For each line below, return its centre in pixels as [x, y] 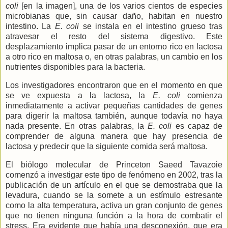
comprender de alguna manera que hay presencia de [114, 136]
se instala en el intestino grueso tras [151, 26]
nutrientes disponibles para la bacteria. [75, 67]
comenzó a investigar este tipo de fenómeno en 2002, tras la [114, 175]
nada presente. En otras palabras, [72, 126]
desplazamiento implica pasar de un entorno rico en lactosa [114, 47]
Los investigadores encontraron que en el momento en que [114, 85]
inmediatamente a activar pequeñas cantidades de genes [114, 106]
